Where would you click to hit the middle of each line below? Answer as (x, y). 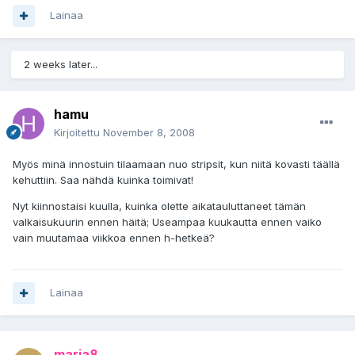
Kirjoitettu (78, 133)
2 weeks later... (61, 65)
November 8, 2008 (149, 133)
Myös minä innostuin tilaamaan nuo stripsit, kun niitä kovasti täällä (176, 164)
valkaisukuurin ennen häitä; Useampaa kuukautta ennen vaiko (167, 222)
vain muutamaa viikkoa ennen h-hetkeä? (114, 238)
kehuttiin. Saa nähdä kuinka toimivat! (103, 180)
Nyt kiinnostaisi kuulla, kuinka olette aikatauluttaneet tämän (159, 206)
